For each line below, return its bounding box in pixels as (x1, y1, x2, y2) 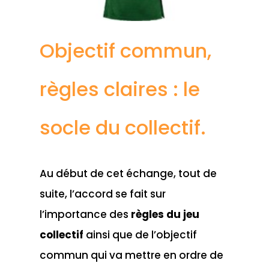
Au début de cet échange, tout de (39, 166, 217, 181)
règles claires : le (39, 75, 200, 103)
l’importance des (39, 207, 131, 222)
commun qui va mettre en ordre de (39, 247, 223, 262)
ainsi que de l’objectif (85, 227, 197, 242)
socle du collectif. (39, 113, 206, 141)
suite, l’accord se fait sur (39, 186, 166, 201)
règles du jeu (130, 207, 199, 222)
